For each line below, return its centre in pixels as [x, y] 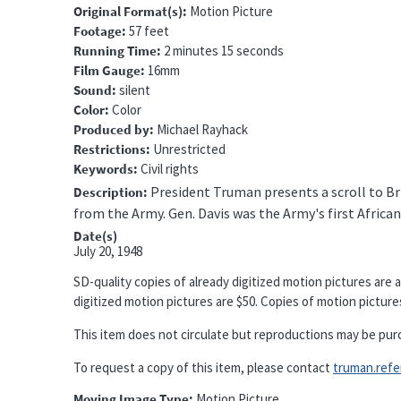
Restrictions [110, 149]
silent [135, 90]
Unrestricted [189, 149]
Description [108, 192]
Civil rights [170, 168]
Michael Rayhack [202, 129]
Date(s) [95, 235]
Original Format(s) [128, 11]
